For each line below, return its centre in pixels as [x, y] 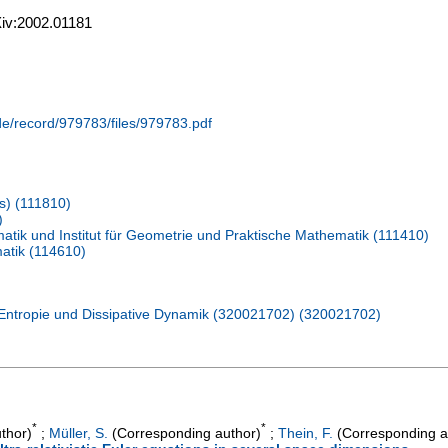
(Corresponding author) [184, 432]
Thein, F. [305, 432]
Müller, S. [78, 432]
